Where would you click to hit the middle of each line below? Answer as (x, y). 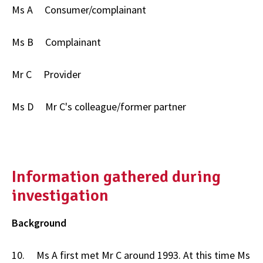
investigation (60, 195)
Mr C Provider (46, 75)
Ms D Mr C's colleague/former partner (99, 107)
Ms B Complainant (56, 42)
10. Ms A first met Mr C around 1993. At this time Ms (131, 255)
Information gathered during (116, 176)
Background (39, 222)
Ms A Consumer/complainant (79, 10)
